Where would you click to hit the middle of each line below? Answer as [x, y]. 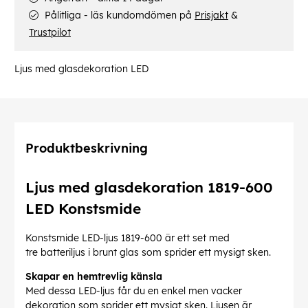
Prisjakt [211, 15]
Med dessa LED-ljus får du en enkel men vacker [134, 291]
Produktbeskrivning [87, 148]
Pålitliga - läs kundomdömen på [118, 15]
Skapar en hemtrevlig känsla [94, 277]
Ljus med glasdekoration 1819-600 [149, 187]
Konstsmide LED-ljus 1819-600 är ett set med [128, 238]
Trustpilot [50, 33]
